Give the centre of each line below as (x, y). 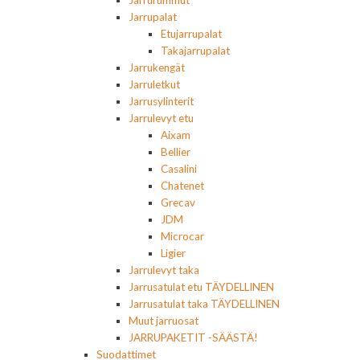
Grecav (178, 203)
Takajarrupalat (195, 51)
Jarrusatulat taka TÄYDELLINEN (204, 304)
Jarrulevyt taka (164, 270)
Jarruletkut (154, 85)
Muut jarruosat (164, 321)
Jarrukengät (157, 68)
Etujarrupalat (191, 34)
